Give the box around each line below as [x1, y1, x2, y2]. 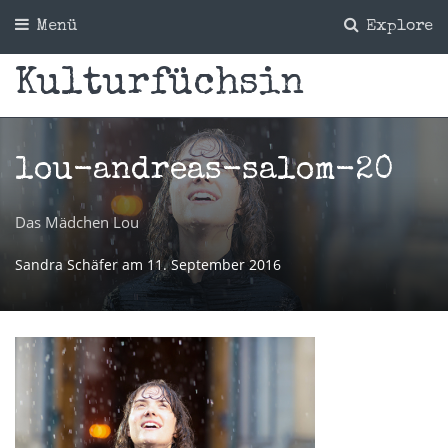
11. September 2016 [147, 254, 281, 274]
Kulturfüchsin [15, 65, 304, 104]
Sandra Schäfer [15, 254, 122, 274]
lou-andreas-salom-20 [15, 154, 394, 188]
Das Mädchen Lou [15, 211, 139, 232]
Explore [361, 19, 433, 35]
